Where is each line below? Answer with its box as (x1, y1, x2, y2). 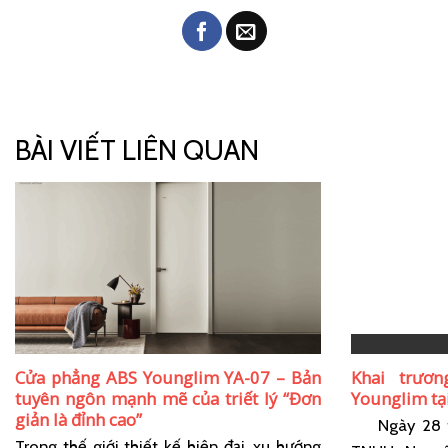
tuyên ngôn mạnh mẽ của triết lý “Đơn (15, 387, 321, 411)
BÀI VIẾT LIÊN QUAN (15, 132, 259, 167)
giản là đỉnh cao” (15, 408, 142, 432)
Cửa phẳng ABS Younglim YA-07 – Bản (15, 366, 321, 390)
